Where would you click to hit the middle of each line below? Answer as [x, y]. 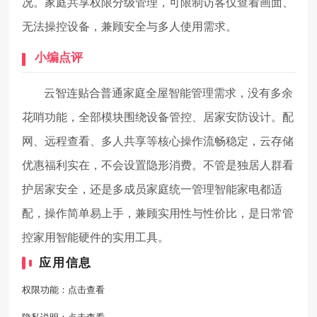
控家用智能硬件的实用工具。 [96, 238]
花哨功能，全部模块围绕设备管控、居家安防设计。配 [158, 117]
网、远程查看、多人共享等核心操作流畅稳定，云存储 [158, 142]
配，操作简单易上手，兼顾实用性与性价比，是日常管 [158, 214]
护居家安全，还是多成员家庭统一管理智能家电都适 [152, 190]
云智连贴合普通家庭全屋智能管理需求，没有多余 [169, 93]
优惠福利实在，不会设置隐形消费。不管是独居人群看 [158, 166]
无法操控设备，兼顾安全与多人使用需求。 [130, 27]
